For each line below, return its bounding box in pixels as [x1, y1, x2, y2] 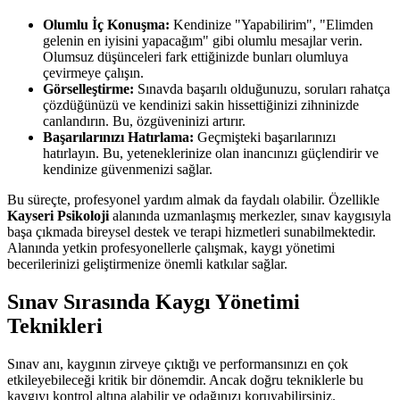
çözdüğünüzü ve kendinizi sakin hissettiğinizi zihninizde [43, 96, 359, 112]
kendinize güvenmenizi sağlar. [43, 161, 212, 177]
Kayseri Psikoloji [7, 207, 109, 223]
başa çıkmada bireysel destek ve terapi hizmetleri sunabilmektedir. [7, 223, 376, 239]
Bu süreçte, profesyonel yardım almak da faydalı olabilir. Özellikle [7, 191, 379, 207]
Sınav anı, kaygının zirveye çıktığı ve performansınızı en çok [7, 355, 348, 371]
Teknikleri [7, 313, 103, 337]
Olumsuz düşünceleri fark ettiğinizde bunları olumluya [43, 48, 348, 64]
